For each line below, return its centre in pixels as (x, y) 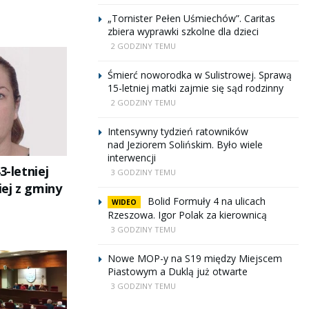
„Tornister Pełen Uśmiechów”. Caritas (191, 18)
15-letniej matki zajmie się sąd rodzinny (196, 88)
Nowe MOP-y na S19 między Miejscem (195, 258)
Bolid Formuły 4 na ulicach (207, 201)
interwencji (132, 158)
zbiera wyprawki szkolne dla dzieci (183, 31)
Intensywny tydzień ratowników (178, 131)
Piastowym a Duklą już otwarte (178, 271)
